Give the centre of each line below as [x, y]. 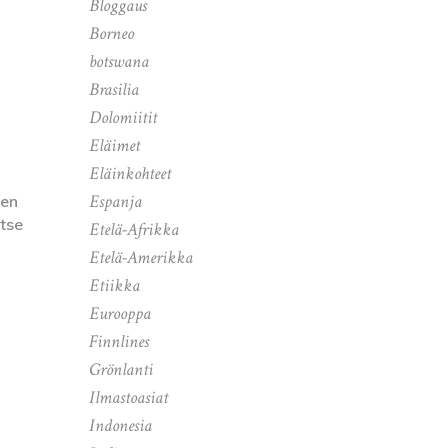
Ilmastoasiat [128, 397]
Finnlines [118, 341]
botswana [118, 61]
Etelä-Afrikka [133, 229]
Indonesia [120, 425]
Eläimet [114, 145]
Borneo [111, 33]
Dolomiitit [122, 117]
